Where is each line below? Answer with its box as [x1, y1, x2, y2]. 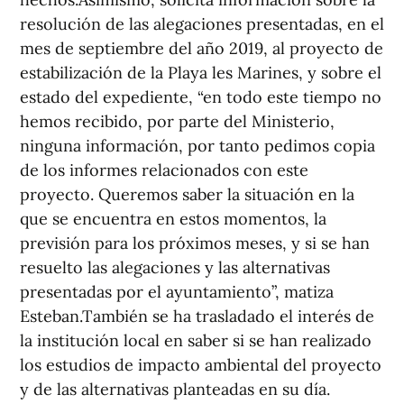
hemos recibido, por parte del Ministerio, [20, 111, 335, 132]
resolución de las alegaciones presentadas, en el [20, 14, 384, 34]
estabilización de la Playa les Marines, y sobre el [20, 62, 381, 83]
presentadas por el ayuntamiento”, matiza [20, 281, 334, 302]
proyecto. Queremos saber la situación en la [20, 184, 354, 205]
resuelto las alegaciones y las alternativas [20, 257, 330, 278]
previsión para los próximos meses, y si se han [20, 233, 370, 253]
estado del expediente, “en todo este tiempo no [20, 87, 381, 107]
